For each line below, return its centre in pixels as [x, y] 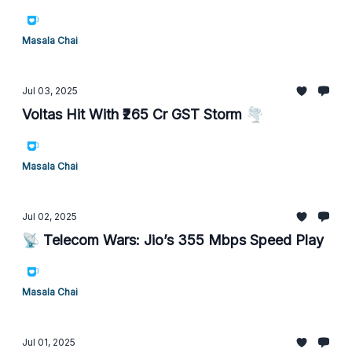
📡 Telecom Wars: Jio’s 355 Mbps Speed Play [173, 240]
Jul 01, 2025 [49, 342]
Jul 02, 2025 [49, 216]
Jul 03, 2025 [50, 91]
